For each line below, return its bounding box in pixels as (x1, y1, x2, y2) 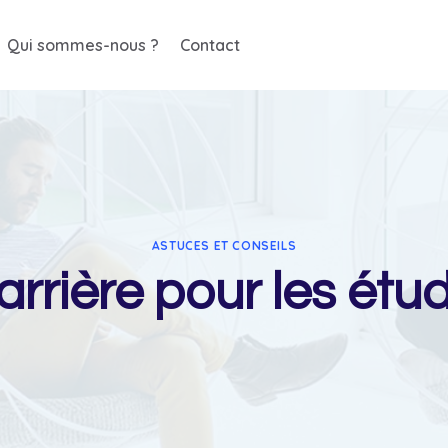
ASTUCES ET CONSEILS (151, 237, 297, 253)
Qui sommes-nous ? (6, 35, 159, 55)
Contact (179, 35, 240, 55)
